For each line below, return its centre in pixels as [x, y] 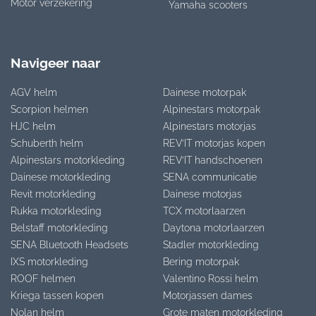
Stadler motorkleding [211, 245]
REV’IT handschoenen [213, 160]
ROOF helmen [43, 279]
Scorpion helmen [49, 110]
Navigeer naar [55, 63]
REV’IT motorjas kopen [214, 144]
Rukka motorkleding [56, 211]
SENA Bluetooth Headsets [69, 245]
